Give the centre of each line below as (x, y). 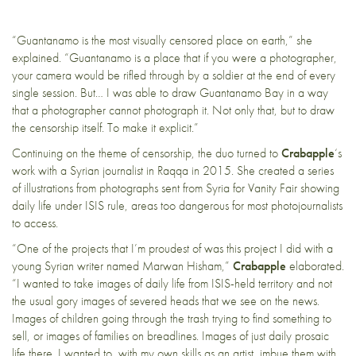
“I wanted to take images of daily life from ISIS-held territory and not (172, 284)
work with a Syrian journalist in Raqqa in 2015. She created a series (173, 171)
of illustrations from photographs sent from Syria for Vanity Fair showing (176, 188)
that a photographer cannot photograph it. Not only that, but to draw (173, 110)
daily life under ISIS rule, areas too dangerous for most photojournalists (177, 206)
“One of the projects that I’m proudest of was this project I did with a (172, 249)
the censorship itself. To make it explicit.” (105, 128)
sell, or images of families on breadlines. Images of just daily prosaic (170, 336)
